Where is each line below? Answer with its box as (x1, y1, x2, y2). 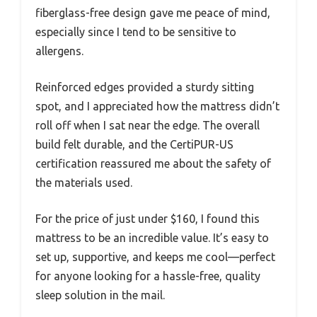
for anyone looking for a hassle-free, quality (35, 270, 260, 283)
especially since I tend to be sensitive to (35, 25, 236, 39)
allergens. (35, 45, 83, 58)
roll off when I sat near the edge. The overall (35, 119, 260, 132)
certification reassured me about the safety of (35, 157, 271, 171)
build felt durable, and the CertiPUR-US (35, 138, 234, 151)
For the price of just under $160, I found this (35, 212, 260, 226)
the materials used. (35, 176, 132, 190)
